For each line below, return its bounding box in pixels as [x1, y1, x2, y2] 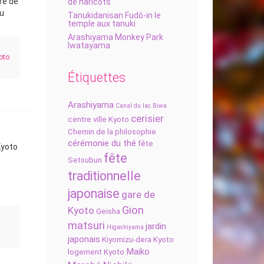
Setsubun [67, 156, 102, 164]
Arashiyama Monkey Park [67, 32, 163, 42]
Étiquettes [67, 70, 126, 85]
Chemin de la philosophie [67, 127, 156, 136]
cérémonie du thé [67, 138, 136, 148]
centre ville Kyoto [67, 115, 129, 124]
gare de [121, 189, 155, 200]
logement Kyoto [67, 247, 124, 256]
